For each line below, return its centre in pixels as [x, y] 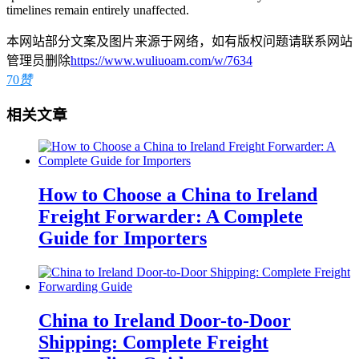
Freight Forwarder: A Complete [171, 217]
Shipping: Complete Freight [153, 342]
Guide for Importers [123, 238]
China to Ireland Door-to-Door [165, 320]
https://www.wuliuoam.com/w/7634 [161, 60]
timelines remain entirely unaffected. [98, 10]
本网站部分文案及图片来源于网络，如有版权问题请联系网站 [179, 41]
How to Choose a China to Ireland [178, 195]
